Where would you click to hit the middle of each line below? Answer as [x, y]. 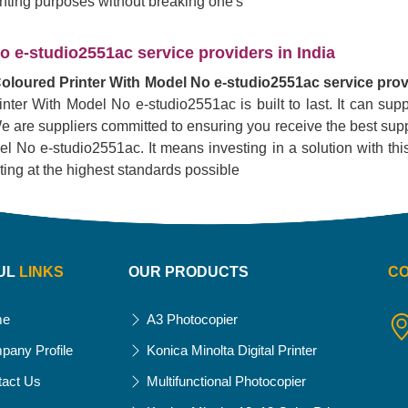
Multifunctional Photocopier [226, 381]
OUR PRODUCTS [189, 272]
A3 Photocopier [192, 319]
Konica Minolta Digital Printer [232, 350]
